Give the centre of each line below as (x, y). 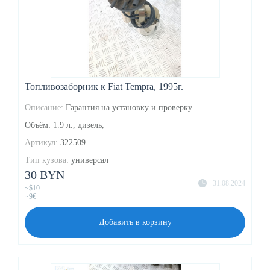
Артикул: (41, 143)
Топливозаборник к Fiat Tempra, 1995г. (104, 87)
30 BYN (45, 175)
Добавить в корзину (135, 222)
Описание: (44, 108)
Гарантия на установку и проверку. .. (133, 108)
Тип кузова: (47, 160)
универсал (90, 160)
